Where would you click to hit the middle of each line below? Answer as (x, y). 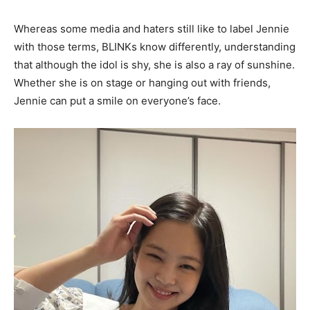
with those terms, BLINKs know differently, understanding (155, 46)
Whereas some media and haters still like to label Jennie (152, 28)
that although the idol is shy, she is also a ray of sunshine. (154, 64)
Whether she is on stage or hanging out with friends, (142, 82)
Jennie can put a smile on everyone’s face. (117, 100)
